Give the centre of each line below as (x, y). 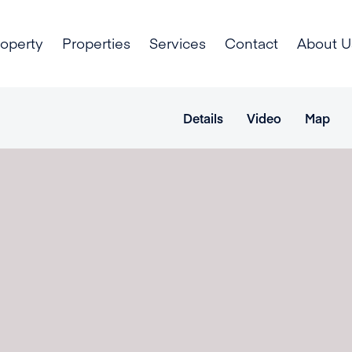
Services (177, 43)
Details (203, 118)
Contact (251, 43)
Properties (96, 43)
